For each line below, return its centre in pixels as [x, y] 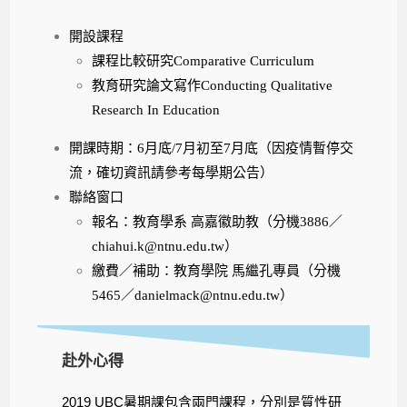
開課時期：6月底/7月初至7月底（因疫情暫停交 [212, 148]
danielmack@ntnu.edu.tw [208, 295]
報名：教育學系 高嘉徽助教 [176, 221]
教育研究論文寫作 [147, 85]
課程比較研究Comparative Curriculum [203, 60]
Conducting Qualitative [267, 85]
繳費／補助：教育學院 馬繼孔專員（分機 [217, 270]
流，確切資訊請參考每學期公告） [172, 172]
